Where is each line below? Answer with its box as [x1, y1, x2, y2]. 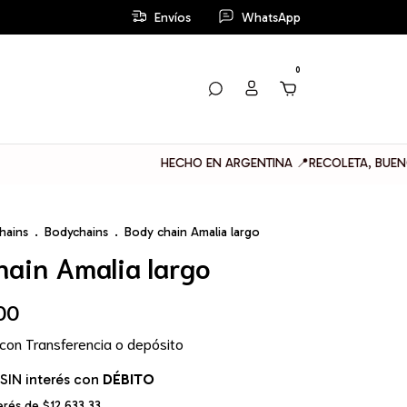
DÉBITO [103, 371, 155, 388]
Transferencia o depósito [25, 333, 184, 352]
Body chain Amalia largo [124, 224, 260, 240]
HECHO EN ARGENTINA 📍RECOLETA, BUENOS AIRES [83, 155, 385, 171]
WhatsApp [242, 9, 301, 25]
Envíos [154, 9, 191, 25]
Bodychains [45, 224, 108, 240]
